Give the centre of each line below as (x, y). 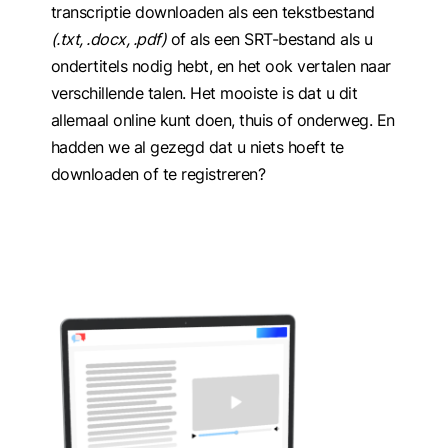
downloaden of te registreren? (158, 173)
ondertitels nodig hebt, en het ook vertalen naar (220, 65)
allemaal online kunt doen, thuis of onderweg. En (222, 119)
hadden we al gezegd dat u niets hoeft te (197, 146)
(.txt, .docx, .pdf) (108, 38)
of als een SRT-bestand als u (269, 38)
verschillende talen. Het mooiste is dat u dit (204, 92)
